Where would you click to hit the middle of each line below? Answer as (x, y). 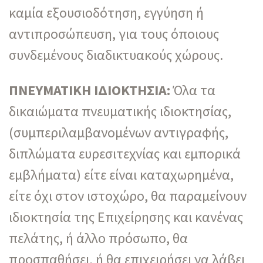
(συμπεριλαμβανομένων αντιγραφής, (119, 132)
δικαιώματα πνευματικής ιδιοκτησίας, (120, 111)
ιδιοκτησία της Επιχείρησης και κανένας (126, 217)
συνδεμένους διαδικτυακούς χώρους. (116, 55)
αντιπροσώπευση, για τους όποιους (114, 33)
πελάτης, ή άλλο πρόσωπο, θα (98, 238)
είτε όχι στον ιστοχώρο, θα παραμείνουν (129, 195)
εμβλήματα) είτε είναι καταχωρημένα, (121, 174)
